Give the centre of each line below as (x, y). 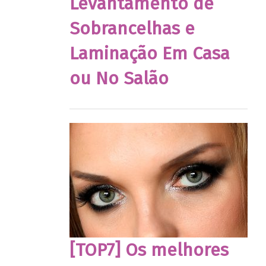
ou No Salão (119, 79)
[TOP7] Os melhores (149, 250)
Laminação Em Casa (150, 54)
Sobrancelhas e (132, 29)
